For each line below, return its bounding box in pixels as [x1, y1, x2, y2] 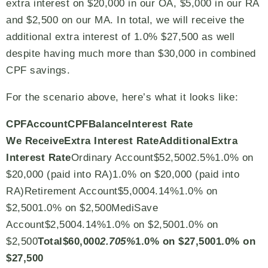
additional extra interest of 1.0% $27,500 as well [6, 31, 235, 42]
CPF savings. [6, 65, 70, 76]
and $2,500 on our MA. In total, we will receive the [6, 14, 245, 26]
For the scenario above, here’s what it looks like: [6, 92, 238, 103]
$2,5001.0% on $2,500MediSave [6, 202, 158, 214]
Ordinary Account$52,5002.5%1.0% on [71, 152, 254, 163]
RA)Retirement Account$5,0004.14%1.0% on [6, 185, 218, 197]
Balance [88, 118, 128, 130]
